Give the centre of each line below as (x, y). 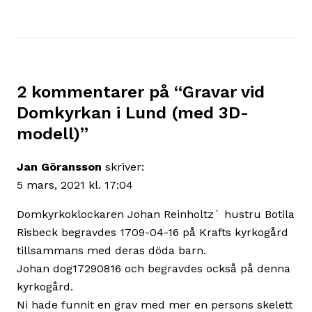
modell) (48, 134)
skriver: (125, 167)
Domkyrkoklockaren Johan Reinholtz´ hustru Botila (156, 214)
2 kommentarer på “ (100, 92)
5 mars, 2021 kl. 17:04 (75, 185)
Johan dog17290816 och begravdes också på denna (154, 269)
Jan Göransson (59, 167)
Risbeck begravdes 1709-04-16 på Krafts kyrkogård (153, 233)
